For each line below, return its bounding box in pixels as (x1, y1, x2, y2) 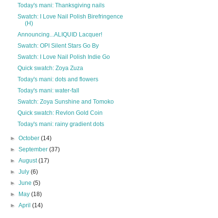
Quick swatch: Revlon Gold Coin (17, 109, 103, 116)
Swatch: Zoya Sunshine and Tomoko (17, 98, 114, 105)
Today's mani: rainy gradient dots (17, 120, 104, 127)
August (18, 157, 39, 164)
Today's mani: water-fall (17, 87, 79, 94)
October (18, 134, 41, 142)
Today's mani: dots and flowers (17, 75, 98, 83)
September (18, 145, 50, 153)
